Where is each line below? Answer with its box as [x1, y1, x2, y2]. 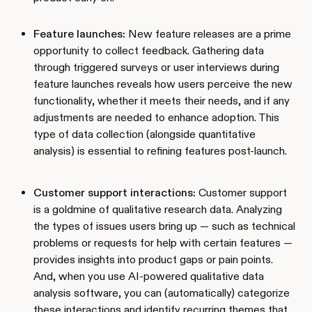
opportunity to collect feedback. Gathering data [33, 43, 264, 57]
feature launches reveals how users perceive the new [33, 77, 292, 91]
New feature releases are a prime [125, 26, 291, 40]
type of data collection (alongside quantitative [33, 127, 256, 141]
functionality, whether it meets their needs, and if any [33, 93, 290, 107]
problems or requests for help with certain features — [33, 235, 292, 249]
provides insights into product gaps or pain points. [33, 252, 273, 266]
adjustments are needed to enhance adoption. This [33, 110, 279, 124]
